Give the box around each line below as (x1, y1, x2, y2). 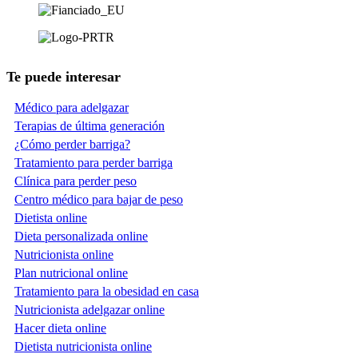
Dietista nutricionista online (14, 339, 152, 353)
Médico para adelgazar (14, 100, 129, 114)
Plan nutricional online (14, 265, 128, 280)
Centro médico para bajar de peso (14, 192, 183, 206)
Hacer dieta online (14, 320, 106, 335)
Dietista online (14, 210, 87, 225)
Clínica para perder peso (14, 173, 137, 188)
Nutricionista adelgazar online (14, 302, 165, 316)
